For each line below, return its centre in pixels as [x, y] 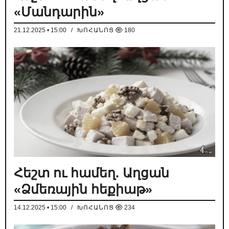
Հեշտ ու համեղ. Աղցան [91, 173]
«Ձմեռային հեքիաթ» [83, 189]
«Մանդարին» [59, 12]
